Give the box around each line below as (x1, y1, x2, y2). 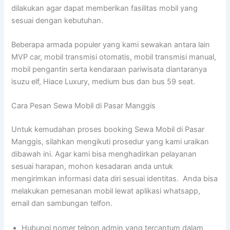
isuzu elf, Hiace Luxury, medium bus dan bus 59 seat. (11, 77, 196, 87)
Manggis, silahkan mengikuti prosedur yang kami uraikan (11, 137, 209, 147)
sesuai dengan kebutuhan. (11, 15, 104, 25)
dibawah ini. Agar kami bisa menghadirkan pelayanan (11, 149, 197, 159)
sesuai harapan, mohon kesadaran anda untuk (11, 162, 174, 171)
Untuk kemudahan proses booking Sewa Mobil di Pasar (11, 125, 205, 135)
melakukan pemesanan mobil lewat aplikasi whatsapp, (11, 186, 201, 196)
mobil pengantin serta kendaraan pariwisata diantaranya (11, 65, 207, 74)
